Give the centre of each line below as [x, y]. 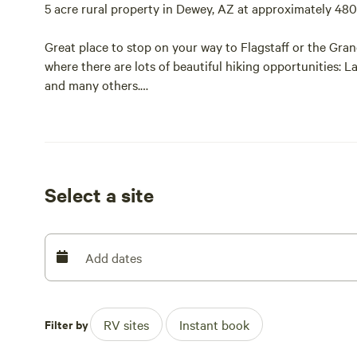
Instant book [214, 324]
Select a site [99, 194]
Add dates [114, 257]
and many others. [92, 84]
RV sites [126, 324]
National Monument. [101, 142]
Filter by [67, 324]
